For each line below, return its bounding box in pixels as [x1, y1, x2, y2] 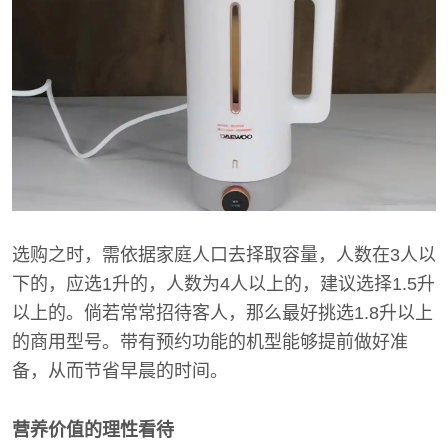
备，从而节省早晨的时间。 [12, 360, 228, 381]
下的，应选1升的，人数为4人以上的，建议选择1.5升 [12, 273, 435, 294]
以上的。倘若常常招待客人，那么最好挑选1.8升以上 [12, 302, 433, 323]
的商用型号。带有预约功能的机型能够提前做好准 [12, 331, 408, 352]
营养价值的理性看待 [12, 419, 174, 440]
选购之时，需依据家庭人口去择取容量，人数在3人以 [12, 244, 436, 265]
